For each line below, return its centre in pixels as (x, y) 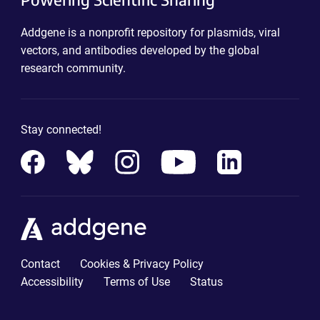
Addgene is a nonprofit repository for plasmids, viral (150, 33)
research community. (73, 69)
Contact (40, 264)
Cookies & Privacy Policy (141, 264)
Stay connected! (61, 130)
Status (206, 281)
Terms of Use (136, 281)
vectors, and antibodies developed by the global (140, 51)
